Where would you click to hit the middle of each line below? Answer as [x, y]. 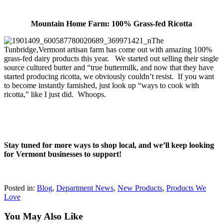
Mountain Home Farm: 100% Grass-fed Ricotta [111, 24]
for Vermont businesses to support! [63, 154]
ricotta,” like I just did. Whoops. [55, 95]
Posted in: [20, 188]
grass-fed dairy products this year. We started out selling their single [111, 59]
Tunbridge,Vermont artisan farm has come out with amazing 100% [108, 50]
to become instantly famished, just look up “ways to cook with [102, 86]
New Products [140, 188]
